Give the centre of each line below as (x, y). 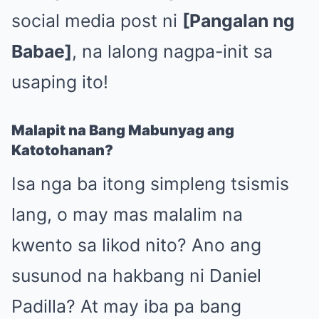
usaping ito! (60, 82)
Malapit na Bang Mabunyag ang (123, 131)
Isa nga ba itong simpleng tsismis (150, 184)
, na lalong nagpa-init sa (172, 52)
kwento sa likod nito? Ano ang (136, 245)
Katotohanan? (62, 151)
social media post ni (97, 21)
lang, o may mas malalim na (127, 215)
